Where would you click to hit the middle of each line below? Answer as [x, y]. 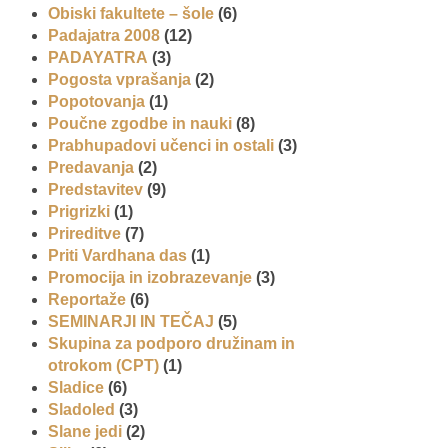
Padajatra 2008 [104, 35]
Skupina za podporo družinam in [171, 343]
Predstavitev [95, 189]
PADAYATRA [98, 57]
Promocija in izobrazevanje [150, 277]
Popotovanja [96, 101]
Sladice [76, 387]
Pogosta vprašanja [119, 79]
